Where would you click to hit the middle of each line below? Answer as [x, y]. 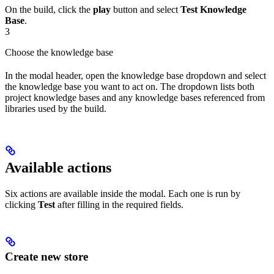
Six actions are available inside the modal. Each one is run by [123, 193]
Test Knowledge [213, 9]
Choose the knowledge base [59, 52]
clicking [21, 204]
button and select [146, 9]
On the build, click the [49, 9]
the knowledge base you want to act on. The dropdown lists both [130, 86]
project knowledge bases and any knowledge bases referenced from [135, 97]
